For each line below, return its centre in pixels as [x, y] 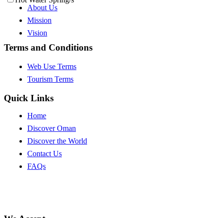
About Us [42, 8]
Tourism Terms [50, 79]
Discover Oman [52, 128]
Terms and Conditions [48, 48]
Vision [37, 33]
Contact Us [45, 153]
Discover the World [57, 141]
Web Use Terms [52, 66]
